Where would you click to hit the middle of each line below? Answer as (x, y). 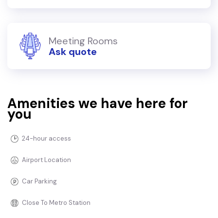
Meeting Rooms (83, 41)
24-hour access (46, 139)
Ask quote (73, 51)
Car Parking (39, 182)
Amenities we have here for (98, 104)
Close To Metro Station (56, 203)
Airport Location (46, 160)
